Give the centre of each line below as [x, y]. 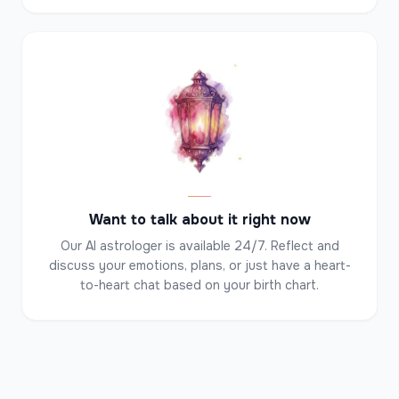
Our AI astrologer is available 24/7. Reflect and [199, 246]
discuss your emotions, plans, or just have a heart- [199, 265]
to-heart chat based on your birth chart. [199, 285]
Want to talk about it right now [199, 220]
